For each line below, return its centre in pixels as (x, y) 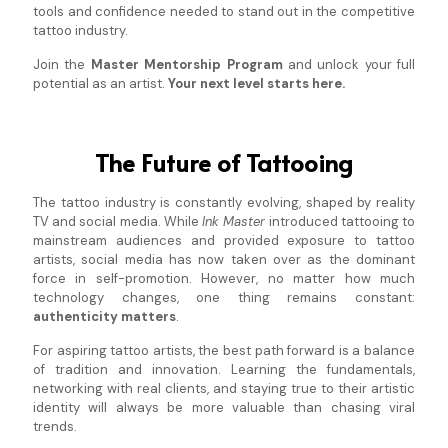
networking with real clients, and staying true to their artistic (224, 389)
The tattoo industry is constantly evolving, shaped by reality (224, 203)
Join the (62, 65)
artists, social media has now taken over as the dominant (224, 260)
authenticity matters (104, 317)
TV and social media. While (118, 222)
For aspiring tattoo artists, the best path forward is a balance (224, 351)
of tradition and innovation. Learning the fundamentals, (224, 370)
